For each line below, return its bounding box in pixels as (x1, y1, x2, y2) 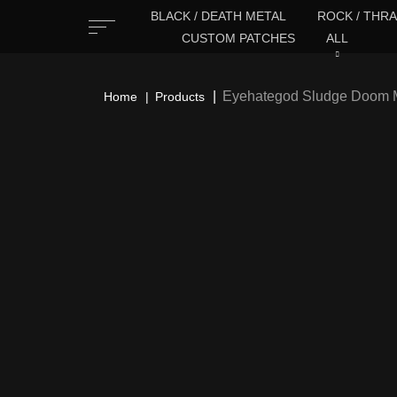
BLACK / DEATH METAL (150, 9, 286, 23)
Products (155, 90, 205, 105)
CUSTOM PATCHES (181, 30, 295, 45)
